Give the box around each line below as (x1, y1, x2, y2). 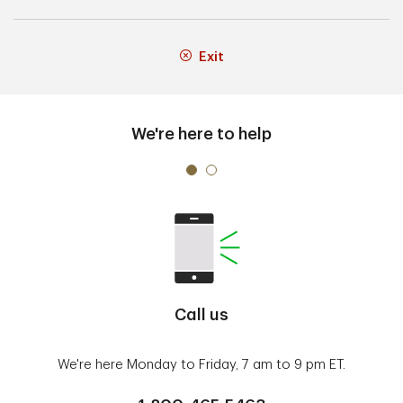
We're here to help (131, 126, 272, 142)
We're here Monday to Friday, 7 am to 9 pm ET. (58, 358, 345, 372)
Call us (175, 307, 228, 323)
